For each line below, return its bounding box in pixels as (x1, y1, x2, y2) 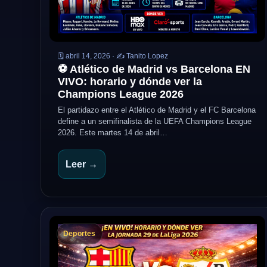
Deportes (63, 229, 96, 238)
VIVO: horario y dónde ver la (58, 76, 202, 88)
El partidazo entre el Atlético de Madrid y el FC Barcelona (58, 105, 256, 114)
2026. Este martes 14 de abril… (58, 128, 167, 137)
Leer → (66, 159, 98, 169)
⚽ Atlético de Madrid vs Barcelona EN (58, 63, 250, 75)
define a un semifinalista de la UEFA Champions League (58, 117, 252, 126)
